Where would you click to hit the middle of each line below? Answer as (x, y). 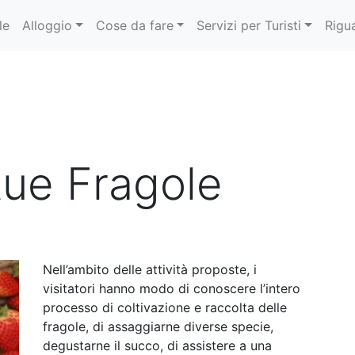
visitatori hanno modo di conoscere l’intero (172, 288)
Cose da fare (134, 25)
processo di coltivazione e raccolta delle (165, 307)
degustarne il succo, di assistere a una (157, 345)
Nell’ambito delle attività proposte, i (150, 269)
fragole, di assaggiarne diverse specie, (158, 326)
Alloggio (47, 25)
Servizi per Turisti (249, 25)
